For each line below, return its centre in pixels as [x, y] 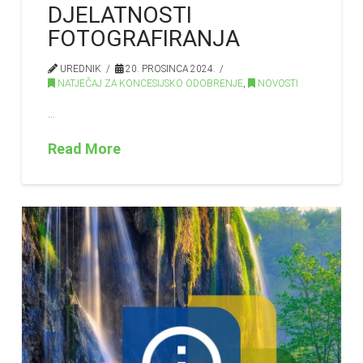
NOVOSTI [277, 83]
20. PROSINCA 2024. [169, 68]
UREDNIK [80, 68]
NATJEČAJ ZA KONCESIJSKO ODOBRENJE [149, 83]
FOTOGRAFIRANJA [144, 38]
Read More [85, 148]
